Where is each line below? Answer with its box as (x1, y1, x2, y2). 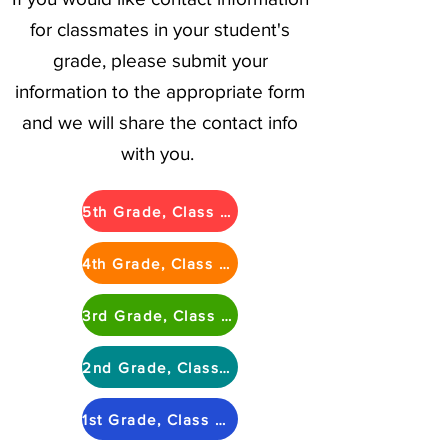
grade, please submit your (52, 50, 268, 71)
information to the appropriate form (15, 81, 305, 102)
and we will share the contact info (22, 112, 298, 133)
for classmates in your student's (30, 19, 290, 40)
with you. (121, 143, 199, 164)
